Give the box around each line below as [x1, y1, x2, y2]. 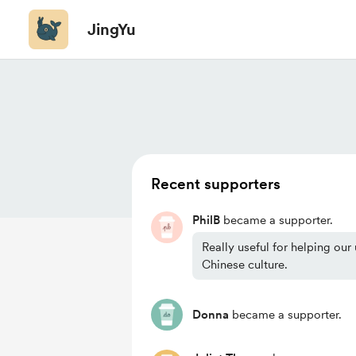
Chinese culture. [202, 257, 288, 272]
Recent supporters [151, 175, 281, 193]
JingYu [87, 20, 136, 39]
